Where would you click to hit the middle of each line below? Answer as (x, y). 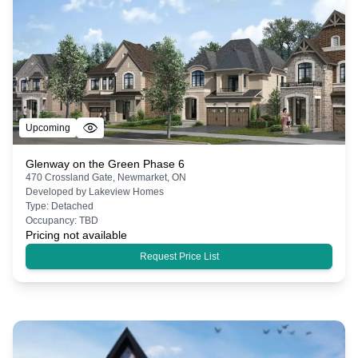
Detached (72, 206)
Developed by (57, 191)
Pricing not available (76, 235)
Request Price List (179, 256)
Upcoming (48, 127)
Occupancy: (52, 220)
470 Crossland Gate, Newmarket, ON (106, 177)
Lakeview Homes (126, 191)
